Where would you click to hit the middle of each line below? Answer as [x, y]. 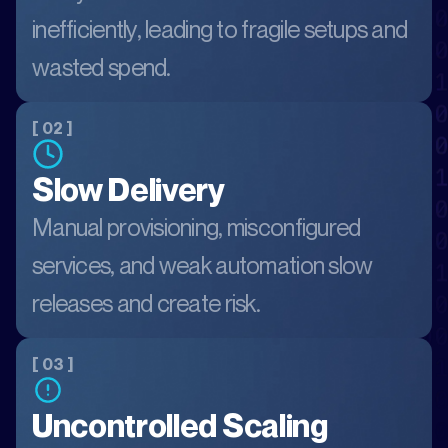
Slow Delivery [128, 189]
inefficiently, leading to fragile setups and [220, 29]
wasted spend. [101, 67]
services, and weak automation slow [202, 265]
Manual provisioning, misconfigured [196, 227]
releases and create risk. [146, 303]
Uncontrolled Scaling [180, 425]
